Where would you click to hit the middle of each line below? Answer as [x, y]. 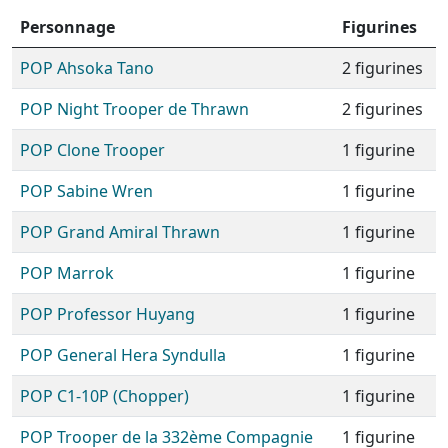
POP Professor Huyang [107, 314]
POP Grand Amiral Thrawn [120, 232]
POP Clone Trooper [92, 150]
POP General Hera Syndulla [123, 355]
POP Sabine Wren [86, 191]
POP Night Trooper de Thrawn [134, 109]
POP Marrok [67, 273]
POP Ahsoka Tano [87, 68]
